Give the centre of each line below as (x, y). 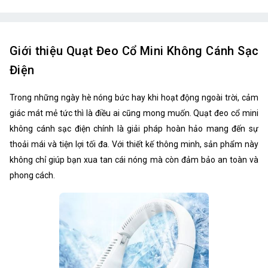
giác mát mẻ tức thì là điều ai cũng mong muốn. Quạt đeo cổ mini (134, 113)
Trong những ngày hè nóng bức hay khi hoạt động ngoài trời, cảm (134, 97)
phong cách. (32, 175)
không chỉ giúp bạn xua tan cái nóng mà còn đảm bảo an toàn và (134, 159)
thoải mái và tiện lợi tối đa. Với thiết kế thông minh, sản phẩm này (134, 144)
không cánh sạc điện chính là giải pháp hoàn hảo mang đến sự (134, 128)
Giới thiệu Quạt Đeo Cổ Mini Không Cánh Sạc (134, 51)
